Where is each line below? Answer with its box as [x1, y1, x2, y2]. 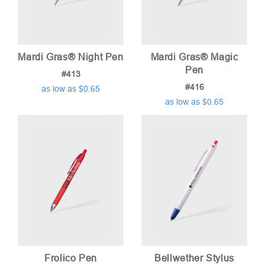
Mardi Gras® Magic [150, 52, 238, 62]
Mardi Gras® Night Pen [18, 52, 124, 62]
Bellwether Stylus [154, 253, 234, 263]
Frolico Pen [44, 253, 98, 263]
